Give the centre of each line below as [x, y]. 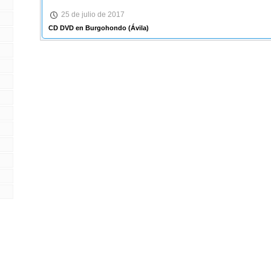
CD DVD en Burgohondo [87, 28]
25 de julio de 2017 [93, 15]
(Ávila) [137, 28]
